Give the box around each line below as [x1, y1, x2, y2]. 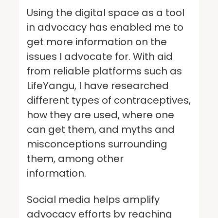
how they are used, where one [27, 108, 174, 122]
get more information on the [27, 35, 167, 49]
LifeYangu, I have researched [27, 78, 169, 92]
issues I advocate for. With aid [27, 49, 173, 63]
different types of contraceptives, [27, 93, 191, 107]
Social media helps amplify [27, 192, 160, 206]
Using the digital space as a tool [27, 5, 184, 19]
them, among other [27, 151, 124, 165]
